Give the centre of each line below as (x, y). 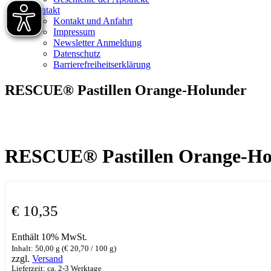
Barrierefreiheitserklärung (102, 64)
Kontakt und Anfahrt (93, 21)
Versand (47, 258)
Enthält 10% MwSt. (49, 237)
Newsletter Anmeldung (97, 43)
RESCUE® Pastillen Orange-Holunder (126, 90)
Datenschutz (77, 54)
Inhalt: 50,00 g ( (38, 248)
